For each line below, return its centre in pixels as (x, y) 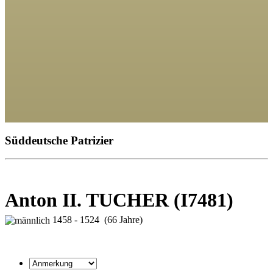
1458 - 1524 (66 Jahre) (96, 219)
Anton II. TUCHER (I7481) (119, 200)
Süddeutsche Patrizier (59, 140)
